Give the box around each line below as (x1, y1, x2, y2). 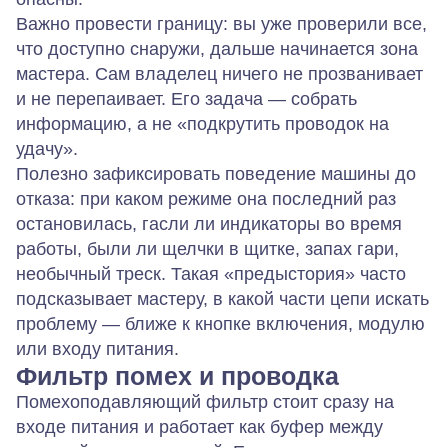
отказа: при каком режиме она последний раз (16, 188, 396, 209)
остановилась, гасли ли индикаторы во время (16, 213, 402, 234)
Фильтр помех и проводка (16, 361, 339, 390)
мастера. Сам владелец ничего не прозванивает (16, 63, 423, 84)
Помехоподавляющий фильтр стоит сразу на (16, 391, 394, 412)
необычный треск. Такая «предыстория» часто (16, 263, 406, 284)
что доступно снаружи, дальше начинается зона (16, 38, 418, 59)
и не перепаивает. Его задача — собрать (16, 88, 357, 109)
